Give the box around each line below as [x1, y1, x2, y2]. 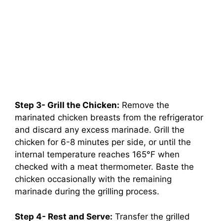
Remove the [119, 100, 169, 110]
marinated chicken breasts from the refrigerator [15, 112, 203, 123]
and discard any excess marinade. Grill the [15, 125, 184, 135]
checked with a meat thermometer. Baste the [15, 162, 194, 172]
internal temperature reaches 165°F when [15, 149, 180, 160]
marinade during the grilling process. [15, 186, 159, 197]
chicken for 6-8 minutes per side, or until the [15, 137, 191, 147]
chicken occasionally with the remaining [15, 174, 172, 184]
